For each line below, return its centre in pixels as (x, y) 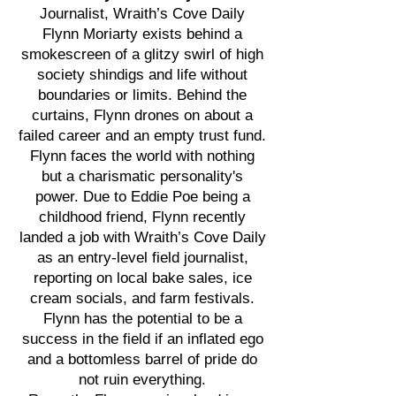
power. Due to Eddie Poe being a (142, 197)
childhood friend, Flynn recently (142, 217)
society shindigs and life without (142, 75)
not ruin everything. (142, 380)
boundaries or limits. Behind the (142, 95)
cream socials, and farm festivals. (142, 298)
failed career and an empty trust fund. (142, 136)
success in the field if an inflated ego (142, 339)
